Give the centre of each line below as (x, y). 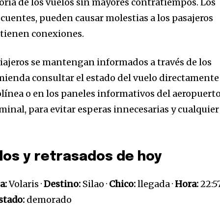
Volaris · (26, 184)
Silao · (95, 184)
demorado (48, 199)
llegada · (155, 184)
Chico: (123, 184)
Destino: (62, 184)
